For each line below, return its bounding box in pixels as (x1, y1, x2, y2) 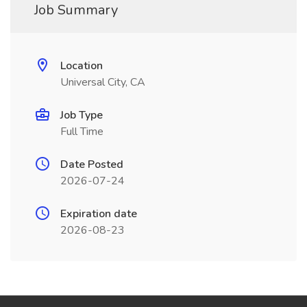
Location (60, 58, 103, 73)
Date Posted (60, 157, 123, 172)
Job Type (60, 108, 103, 123)
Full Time (60, 124, 103, 139)
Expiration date (60, 206, 137, 221)
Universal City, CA (60, 75, 145, 90)
